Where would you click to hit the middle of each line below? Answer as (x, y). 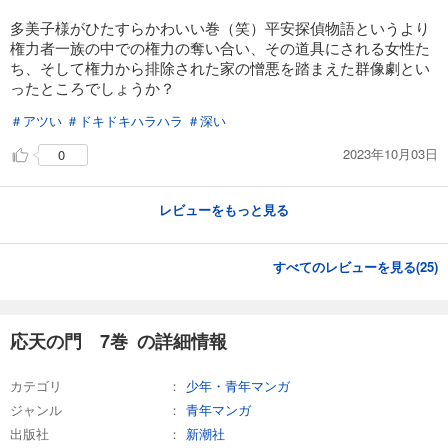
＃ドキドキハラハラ (124, 120)
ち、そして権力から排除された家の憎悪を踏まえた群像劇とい (220, 67)
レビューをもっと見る (224, 209)
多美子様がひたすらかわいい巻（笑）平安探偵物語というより (220, 27)
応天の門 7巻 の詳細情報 (118, 340)
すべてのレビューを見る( (346, 266)
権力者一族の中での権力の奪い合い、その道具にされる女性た (220, 47)
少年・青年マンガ (238, 385)
